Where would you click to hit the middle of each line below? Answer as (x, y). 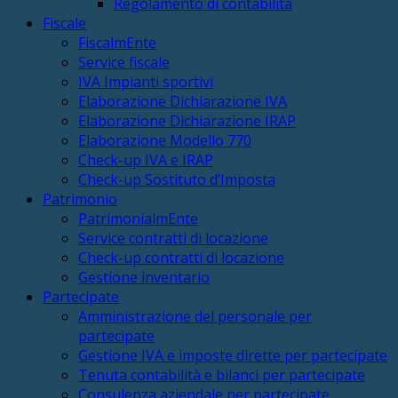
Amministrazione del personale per (195, 316)
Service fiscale (124, 62)
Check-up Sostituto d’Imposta (177, 179)
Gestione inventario (144, 277)
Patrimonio (80, 199)
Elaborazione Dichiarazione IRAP (187, 120)
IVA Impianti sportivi (146, 81)
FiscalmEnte (117, 42)
